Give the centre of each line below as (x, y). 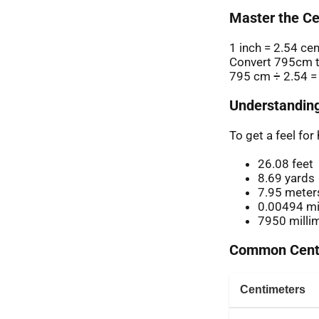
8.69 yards (286, 178)
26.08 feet (286, 164)
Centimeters (273, 289)
